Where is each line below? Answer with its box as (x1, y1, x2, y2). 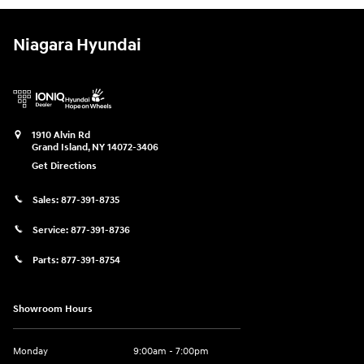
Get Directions (32, 160, 97, 173)
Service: (32, 224, 71, 237)
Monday (13, 344, 48, 357)
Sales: (32, 194, 61, 207)
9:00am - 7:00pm (133, 344, 209, 357)
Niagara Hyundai (13, 35, 141, 56)
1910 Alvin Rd (32, 129, 90, 141)
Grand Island (32, 141, 88, 154)
